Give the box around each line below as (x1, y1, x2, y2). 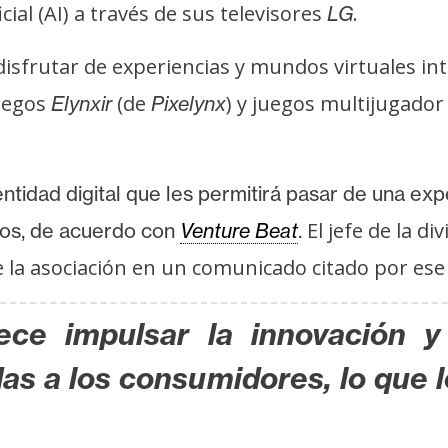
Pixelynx (151, 90, 226, 116)
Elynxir (51, 90, 112, 116)
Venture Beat (180, 217, 298, 243)
